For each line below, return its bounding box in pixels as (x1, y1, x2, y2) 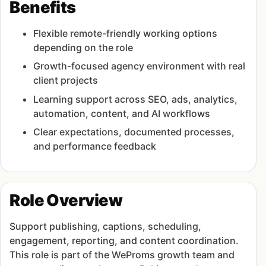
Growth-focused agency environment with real (33, 60, 246, 72)
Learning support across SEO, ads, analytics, (33, 93, 238, 105)
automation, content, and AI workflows (33, 107, 211, 119)
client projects (33, 74, 99, 87)
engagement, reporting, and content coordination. (9, 235, 239, 247)
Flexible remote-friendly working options (33, 27, 218, 40)
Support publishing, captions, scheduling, (9, 220, 202, 233)
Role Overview (9, 191, 123, 211)
